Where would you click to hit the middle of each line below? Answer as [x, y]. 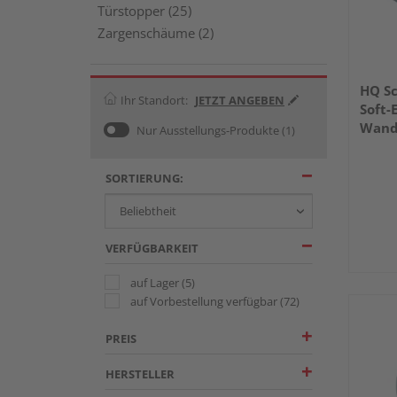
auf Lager [156, 282]
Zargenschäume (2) [156, 33]
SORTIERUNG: [144, 178]
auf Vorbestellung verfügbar [205, 301]
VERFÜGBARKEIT [152, 248]
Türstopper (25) [144, 11]
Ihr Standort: [154, 100]
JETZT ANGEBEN [240, 100]
